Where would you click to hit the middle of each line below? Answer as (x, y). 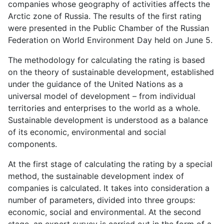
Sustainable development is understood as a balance (108, 120)
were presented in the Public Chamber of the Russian (108, 28)
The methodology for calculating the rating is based (106, 60)
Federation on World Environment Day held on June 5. (110, 40)
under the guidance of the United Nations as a (95, 84)
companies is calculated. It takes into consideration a (109, 188)
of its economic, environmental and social (87, 132)
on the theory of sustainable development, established (111, 72)
